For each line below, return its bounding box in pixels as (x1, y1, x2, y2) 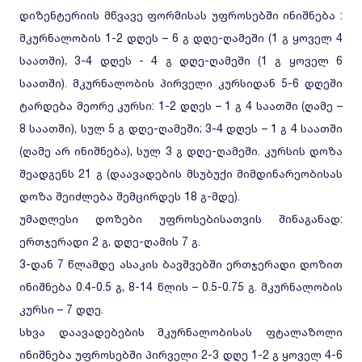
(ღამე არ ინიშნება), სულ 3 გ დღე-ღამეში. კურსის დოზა (19, 144, 343, 158)
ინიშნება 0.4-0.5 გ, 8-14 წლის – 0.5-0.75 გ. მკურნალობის (19, 280, 343, 293)
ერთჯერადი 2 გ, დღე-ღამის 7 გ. (19, 234, 200, 248)
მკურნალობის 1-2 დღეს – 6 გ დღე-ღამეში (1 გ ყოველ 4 (19, 31, 343, 44)
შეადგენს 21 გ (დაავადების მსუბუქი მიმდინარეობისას (19, 166, 343, 180)
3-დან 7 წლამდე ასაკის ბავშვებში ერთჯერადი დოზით (19, 257, 343, 271)
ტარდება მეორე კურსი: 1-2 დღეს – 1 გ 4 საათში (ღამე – (19, 99, 343, 112)
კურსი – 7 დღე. (19, 302, 103, 316)
